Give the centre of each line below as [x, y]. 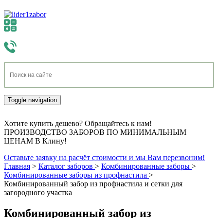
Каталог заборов [66, 166]
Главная [17, 166]
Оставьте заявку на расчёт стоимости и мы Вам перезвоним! [104, 157]
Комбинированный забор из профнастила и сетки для [93, 184]
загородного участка [38, 192]
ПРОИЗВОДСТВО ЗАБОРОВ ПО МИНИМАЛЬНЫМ [95, 132]
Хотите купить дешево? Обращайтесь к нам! [78, 123]
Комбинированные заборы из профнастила [75, 175]
